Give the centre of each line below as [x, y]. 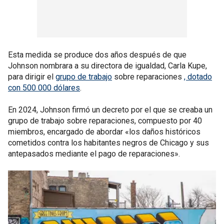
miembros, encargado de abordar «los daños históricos [104, 131]
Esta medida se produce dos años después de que [97, 54]
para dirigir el [32, 76]
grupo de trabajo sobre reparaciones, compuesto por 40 [105, 120]
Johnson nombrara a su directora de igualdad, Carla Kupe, [107, 65]
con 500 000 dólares [44, 87]
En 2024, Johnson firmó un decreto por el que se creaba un [110, 109]
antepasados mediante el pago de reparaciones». [94, 153]
